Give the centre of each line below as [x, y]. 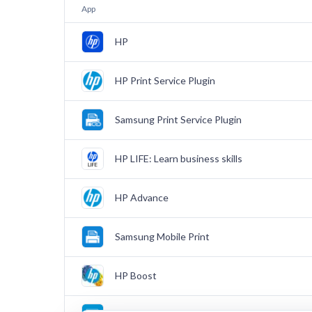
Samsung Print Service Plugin [178, 119]
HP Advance [142, 197]
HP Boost [136, 275]
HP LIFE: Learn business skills [179, 158]
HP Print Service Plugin [165, 80]
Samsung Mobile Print [162, 236]
